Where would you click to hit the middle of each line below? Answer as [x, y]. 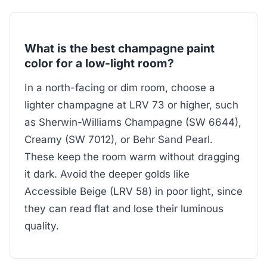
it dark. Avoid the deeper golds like [107, 174]
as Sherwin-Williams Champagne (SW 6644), [133, 122]
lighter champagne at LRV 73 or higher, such [131, 105]
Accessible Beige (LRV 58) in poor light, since [133, 192]
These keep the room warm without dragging [132, 157]
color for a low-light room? [99, 63]
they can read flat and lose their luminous [124, 209]
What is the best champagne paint [119, 48]
